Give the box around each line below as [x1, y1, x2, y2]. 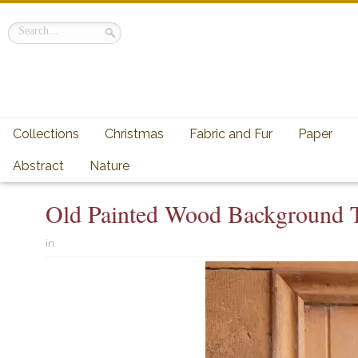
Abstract [13, 158, 64, 173]
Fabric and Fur [189, 126, 272, 141]
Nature [89, 158, 129, 173]
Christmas [105, 126, 164, 141]
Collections [13, 126, 79, 141]
